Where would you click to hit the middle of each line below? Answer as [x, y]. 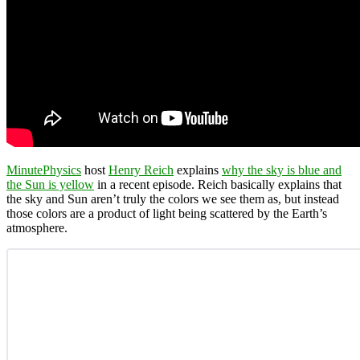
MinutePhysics [44, 170]
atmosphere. [37, 227]
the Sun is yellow [50, 184]
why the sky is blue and [282, 170]
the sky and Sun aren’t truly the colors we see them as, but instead [173, 198]
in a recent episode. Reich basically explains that [218, 184]
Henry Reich [141, 170]
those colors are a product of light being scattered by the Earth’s [167, 213]
